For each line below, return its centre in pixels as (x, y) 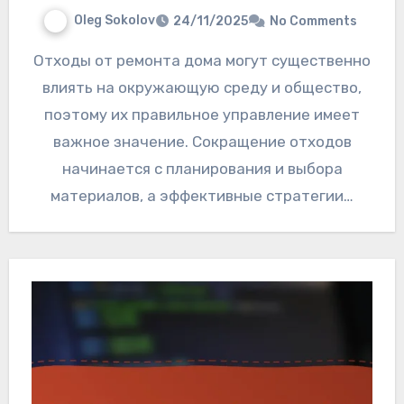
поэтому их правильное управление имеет (202, 114)
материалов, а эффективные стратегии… (202, 195)
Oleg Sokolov (115, 21)
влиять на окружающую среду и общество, (202, 87)
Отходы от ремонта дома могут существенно (39, 60)
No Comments (313, 21)
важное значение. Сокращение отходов (202, 141)
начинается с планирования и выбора (202, 168)
